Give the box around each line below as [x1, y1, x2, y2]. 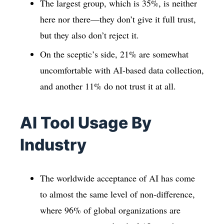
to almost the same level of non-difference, [40, 187, 195, 200]
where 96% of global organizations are [40, 203, 180, 216]
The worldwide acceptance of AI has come [40, 171, 195, 184]
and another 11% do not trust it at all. [40, 79, 176, 92]
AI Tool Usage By [20, 112, 151, 132]
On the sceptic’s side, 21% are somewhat [40, 47, 188, 60]
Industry [20, 134, 86, 154]
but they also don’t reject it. [40, 29, 139, 41]
